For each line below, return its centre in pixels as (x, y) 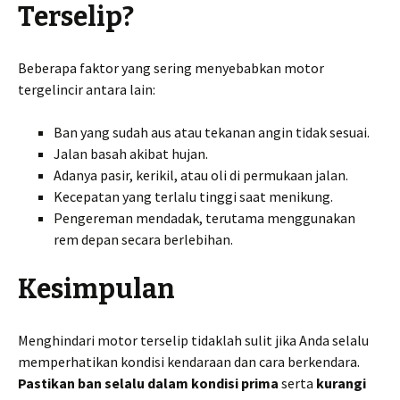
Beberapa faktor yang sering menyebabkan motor (171, 68)
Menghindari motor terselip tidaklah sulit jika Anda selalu (193, 341)
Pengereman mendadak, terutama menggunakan (204, 218)
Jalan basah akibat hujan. (131, 154)
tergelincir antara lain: (87, 90)
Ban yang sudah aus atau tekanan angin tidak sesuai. (212, 133)
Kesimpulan (96, 290)
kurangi (341, 383)
